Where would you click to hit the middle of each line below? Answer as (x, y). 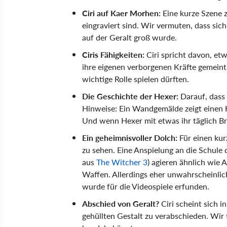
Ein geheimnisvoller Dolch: (131, 137)
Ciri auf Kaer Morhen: (121, 13)
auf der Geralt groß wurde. (129, 37)
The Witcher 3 (122, 162)
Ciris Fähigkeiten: (113, 54)
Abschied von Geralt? (122, 203)
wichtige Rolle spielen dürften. (136, 79)
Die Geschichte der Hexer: (130, 96)
